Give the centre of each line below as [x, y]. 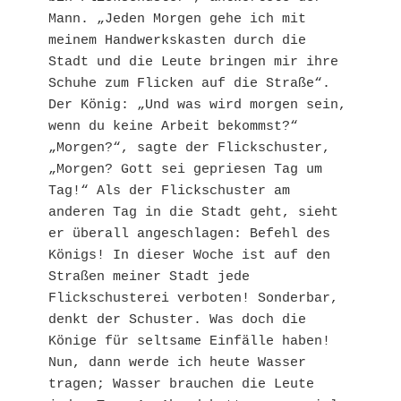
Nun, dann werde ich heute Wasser [177, 363]
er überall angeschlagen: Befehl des [189, 235]
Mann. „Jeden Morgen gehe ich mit [177, 20]
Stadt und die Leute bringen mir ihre [193, 63]
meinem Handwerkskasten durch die [177, 41]
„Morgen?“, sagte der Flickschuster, [189, 149]
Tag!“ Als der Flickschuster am [169, 192]
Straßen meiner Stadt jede [149, 277]
